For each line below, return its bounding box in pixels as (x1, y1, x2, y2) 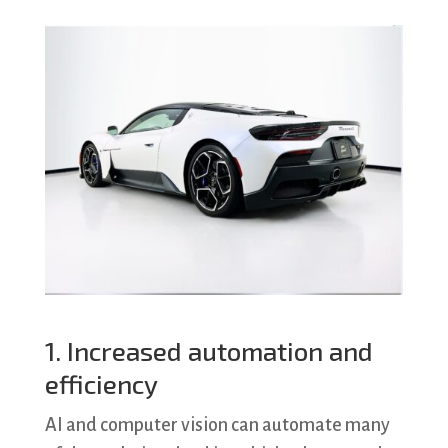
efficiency (44, 368, 158, 400)
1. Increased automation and (44, 335, 373, 367)
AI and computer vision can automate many (44, 415, 390, 436)
